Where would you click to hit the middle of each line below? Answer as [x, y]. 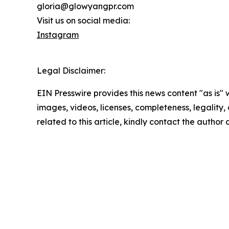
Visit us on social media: [83, 21]
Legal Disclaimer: [71, 71]
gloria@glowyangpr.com [85, 6]
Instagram [58, 35]
